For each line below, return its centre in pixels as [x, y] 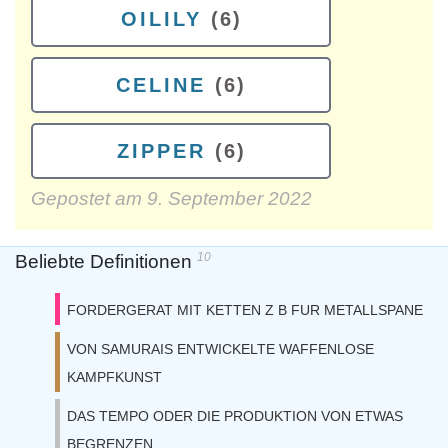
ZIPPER [161, 151]
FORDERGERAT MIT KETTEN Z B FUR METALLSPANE [245, 310]
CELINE [161, 85]
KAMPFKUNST [114, 377]
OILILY [161, 19]
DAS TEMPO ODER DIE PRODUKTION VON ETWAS [235, 416]
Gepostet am [89, 198]
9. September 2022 [229, 198]
